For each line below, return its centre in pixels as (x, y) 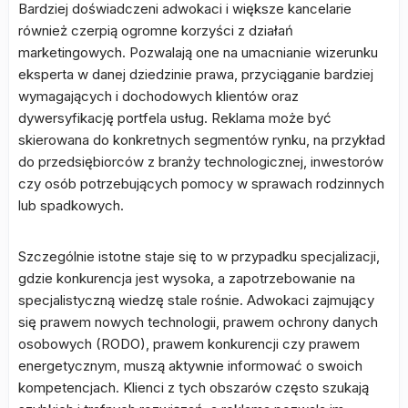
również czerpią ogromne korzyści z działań (156, 31)
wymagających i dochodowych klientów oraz (158, 96)
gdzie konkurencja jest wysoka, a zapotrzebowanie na (187, 278)
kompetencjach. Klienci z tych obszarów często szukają (194, 388)
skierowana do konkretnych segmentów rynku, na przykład (202, 140)
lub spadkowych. (71, 205)
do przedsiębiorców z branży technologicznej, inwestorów (201, 162)
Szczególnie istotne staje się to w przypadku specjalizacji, (199, 256)
